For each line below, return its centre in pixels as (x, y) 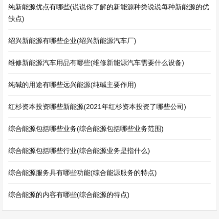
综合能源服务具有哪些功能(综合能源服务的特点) (83, 173)
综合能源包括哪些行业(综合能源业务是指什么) (79, 151)
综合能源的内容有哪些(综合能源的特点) (69, 195)
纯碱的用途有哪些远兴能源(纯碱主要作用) (73, 85)
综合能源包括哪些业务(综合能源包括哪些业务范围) (86, 129)
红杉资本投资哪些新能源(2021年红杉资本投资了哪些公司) (98, 107)
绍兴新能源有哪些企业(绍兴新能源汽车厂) (73, 41)
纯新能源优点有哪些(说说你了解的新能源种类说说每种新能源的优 (109, 7)
